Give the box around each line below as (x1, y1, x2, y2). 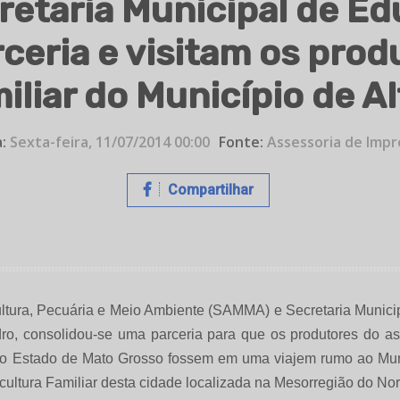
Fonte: (219, 132, 263, 153)
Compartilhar (163, 181, 254, 199)
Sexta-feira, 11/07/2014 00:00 (6, 132, 210, 153)
